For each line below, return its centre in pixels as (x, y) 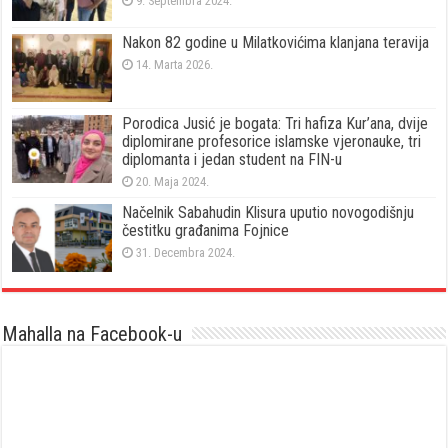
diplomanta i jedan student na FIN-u (232, 159)
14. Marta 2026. (175, 64)
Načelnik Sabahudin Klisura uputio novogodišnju (268, 212)
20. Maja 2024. (173, 181)
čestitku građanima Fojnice (206, 230)
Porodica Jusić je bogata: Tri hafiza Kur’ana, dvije (275, 123)
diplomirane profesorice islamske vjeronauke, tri (272, 141)
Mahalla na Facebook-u (92, 333)
